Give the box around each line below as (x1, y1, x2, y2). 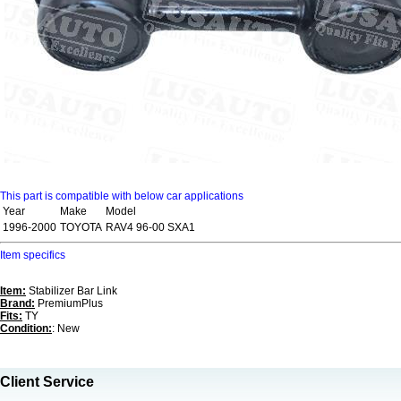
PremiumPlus (35, 297, 103, 310)
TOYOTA (60, 221, 102, 234)
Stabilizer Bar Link (26, 285, 117, 297)
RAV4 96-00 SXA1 (106, 221, 195, 234)
